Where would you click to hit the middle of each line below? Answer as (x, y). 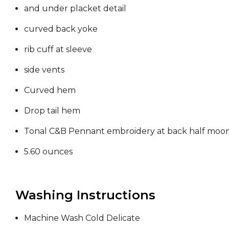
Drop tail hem (52, 110)
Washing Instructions (85, 195)
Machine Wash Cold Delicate (82, 218)
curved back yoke (61, 29)
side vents (44, 70)
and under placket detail (75, 8)
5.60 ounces (48, 151)
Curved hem (50, 90)
